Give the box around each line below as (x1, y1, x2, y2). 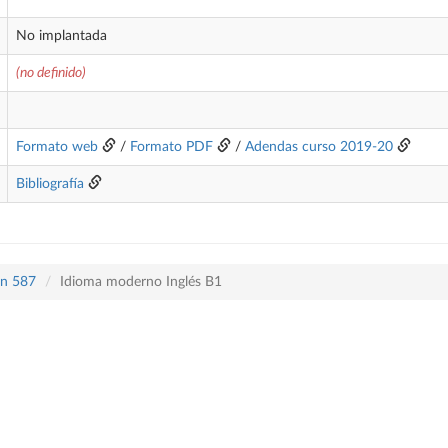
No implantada (16, 29, 107, 43)
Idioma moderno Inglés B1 (60, 275, 222, 289)
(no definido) (16, 66, 86, 80)
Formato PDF (130, 140, 213, 154)
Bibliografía (16, 177, 84, 191)
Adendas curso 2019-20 (245, 140, 393, 154)
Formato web (16, 140, 98, 154)
